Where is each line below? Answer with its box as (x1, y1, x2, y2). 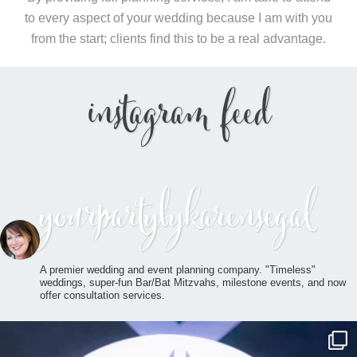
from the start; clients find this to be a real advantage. (31, 31, 326, 45)
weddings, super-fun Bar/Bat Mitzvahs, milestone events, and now (40, 276, 346, 288)
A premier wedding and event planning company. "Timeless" (40, 263, 316, 276)
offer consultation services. (40, 288, 165, 301)
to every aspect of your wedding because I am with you (25, 10, 332, 25)
